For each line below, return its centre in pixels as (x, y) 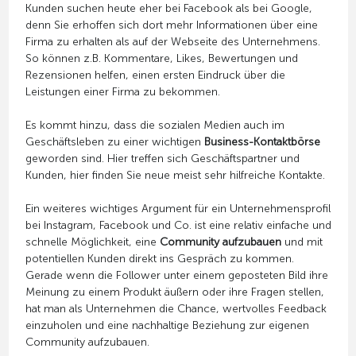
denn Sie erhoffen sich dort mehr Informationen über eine (171, 25)
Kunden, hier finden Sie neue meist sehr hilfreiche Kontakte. (175, 176)
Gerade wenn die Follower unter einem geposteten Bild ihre (176, 276)
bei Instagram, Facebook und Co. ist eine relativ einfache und (178, 226)
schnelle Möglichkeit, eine (92, 242)
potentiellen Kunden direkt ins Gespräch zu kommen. (159, 259)
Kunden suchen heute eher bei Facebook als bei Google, (168, 9)
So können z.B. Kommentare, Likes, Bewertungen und (161, 59)
